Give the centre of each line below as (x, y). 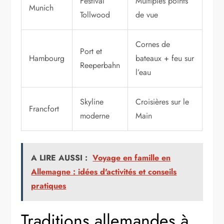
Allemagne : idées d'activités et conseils (104, 172)
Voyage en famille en (132, 158)
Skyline (92, 102)
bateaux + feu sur (165, 58)
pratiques (49, 186)
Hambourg (47, 58)
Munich (41, 8)
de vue (147, 15)
